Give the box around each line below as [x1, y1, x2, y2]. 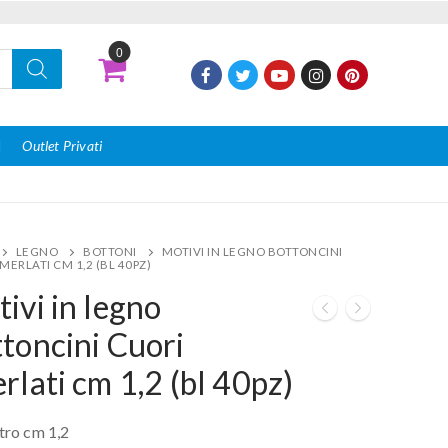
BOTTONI [83, 244, 137, 258]
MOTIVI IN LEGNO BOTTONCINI [161, 244, 343, 258]
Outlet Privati [22, 137, 103, 155]
